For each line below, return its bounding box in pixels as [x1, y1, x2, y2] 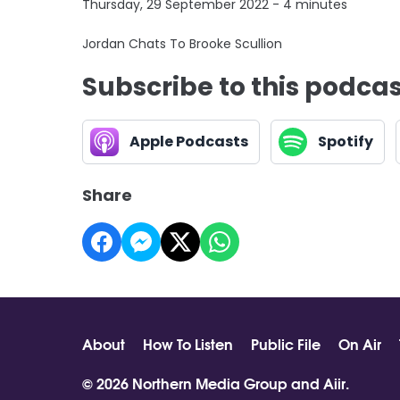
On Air [338, 332, 381, 355]
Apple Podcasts [129, 131, 248, 153]
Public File [251, 332, 321, 355]
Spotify [318, 131, 373, 153]
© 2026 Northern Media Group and [82, 371, 323, 395]
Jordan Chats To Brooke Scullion [82, 35, 282, 54]
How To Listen [143, 332, 233, 355]
